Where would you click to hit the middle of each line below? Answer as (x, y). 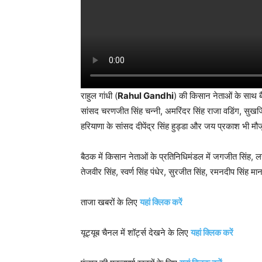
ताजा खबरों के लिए (110, 202)
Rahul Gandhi (146, 96)
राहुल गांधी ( (99, 96)
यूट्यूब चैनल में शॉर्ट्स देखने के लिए (136, 233)
